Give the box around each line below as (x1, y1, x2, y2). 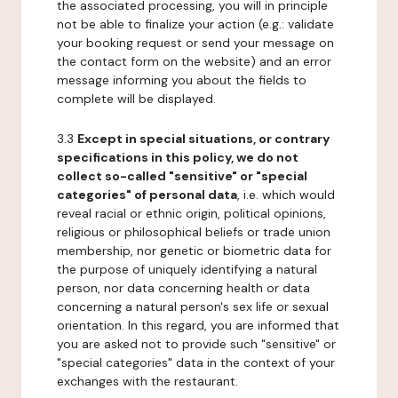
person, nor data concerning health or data (57, 280, 310, 296)
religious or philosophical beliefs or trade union (57, 224, 330, 240)
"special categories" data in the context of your (57, 354, 335, 370)
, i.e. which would (237, 187, 335, 203)
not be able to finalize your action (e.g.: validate (57, 16, 334, 32)
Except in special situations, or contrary (77, 131, 330, 147)
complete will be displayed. (57, 91, 216, 107)
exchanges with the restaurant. (57, 373, 238, 389)
